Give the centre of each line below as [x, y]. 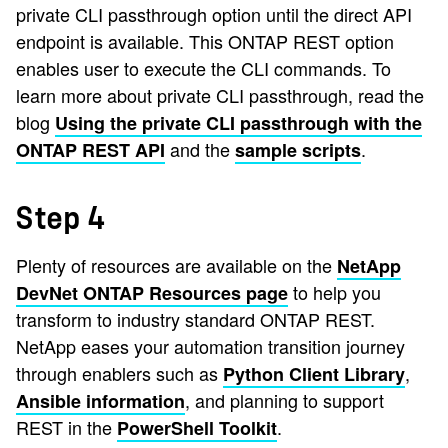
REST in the [66, 427]
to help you [334, 292]
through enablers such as [119, 373]
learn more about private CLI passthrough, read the [220, 95]
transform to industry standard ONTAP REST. [195, 319]
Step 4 [60, 219]
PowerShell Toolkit [197, 428]
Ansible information [100, 401]
